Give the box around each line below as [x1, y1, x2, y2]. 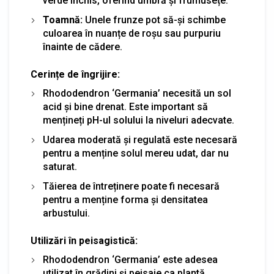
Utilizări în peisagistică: [31, 235, 138, 247]
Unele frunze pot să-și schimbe [83, 14, 226, 26]
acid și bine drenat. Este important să [43, 101, 208, 113]
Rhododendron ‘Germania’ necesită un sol [43, 87, 231, 100]
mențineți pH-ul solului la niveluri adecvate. [43, 114, 234, 127]
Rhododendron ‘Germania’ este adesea [43, 254, 218, 266]
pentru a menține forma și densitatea [43, 194, 208, 206]
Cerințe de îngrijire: [31, 68, 120, 81]
